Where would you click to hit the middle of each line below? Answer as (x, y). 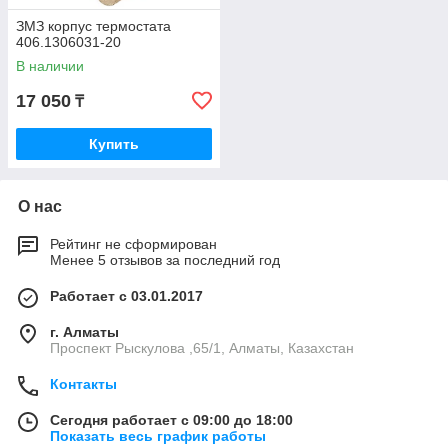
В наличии (50, 66)
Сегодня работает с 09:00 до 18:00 (171, 420)
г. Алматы (84, 332)
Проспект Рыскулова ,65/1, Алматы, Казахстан (202, 348)
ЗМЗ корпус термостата (93, 26)
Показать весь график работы (158, 436)
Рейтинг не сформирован (133, 244)
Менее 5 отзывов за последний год (165, 260)
